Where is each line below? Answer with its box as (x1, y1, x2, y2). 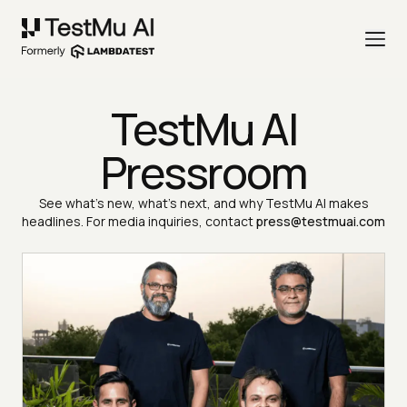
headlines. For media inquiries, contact (22, 213, 253, 231)
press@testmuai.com (256, 213, 385, 231)
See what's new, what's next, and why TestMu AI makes (38, 194, 369, 213)
